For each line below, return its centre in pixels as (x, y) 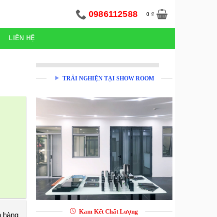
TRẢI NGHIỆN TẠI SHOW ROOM (108, 79)
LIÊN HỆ (22, 38)
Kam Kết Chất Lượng (109, 211)
